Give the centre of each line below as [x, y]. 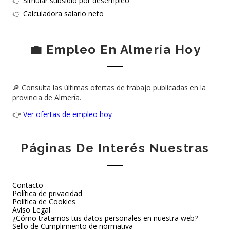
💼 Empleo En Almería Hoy [115, 50]
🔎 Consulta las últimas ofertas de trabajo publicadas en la [109, 88]
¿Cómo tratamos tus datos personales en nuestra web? [105, 218]
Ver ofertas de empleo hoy [67, 114]
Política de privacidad [47, 193]
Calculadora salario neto [63, 14]
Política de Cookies [44, 202]
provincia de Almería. [46, 97]
